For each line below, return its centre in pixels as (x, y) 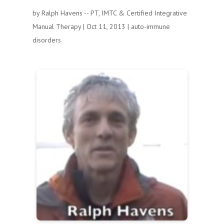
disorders (46, 40)
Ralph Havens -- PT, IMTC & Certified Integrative (114, 13)
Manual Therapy (56, 26)
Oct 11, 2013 (106, 26)
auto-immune (150, 26)
